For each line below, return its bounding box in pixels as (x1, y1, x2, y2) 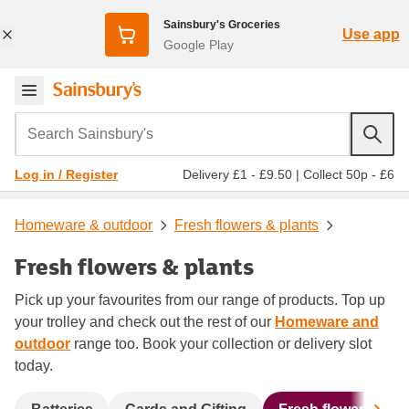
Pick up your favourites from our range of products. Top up (15, 291, 385, 308)
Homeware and (275, 313, 379, 330)
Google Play (163, 37, 234, 52)
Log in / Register (15, 167, 118, 182)
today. (15, 357, 53, 373)
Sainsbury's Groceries (163, 17, 280, 31)
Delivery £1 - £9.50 (183, 166, 292, 182)
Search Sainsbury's (14, 112, 152, 135)
